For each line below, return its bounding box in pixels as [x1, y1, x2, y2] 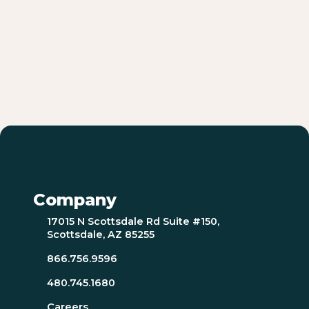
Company [33, 189, 117, 210]
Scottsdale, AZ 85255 [47, 228, 154, 241]
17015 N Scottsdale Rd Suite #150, [47, 215, 219, 228]
